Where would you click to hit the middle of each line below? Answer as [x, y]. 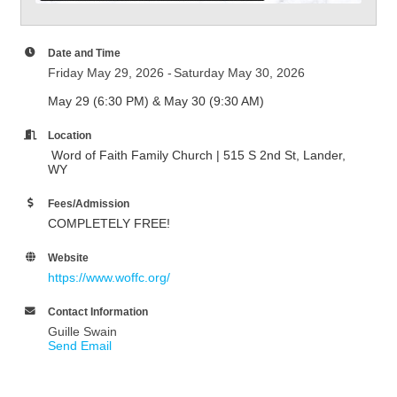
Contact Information [98, 311]
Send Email [80, 345]
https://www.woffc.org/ [109, 277]
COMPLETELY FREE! [109, 223]
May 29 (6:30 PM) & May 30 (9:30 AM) [160, 101]
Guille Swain [82, 331]
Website [68, 257]
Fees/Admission [89, 203]
